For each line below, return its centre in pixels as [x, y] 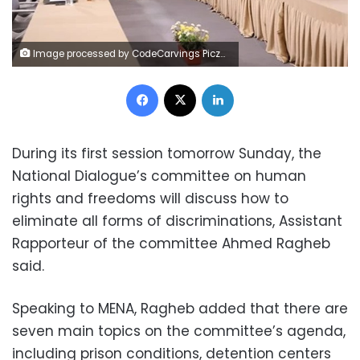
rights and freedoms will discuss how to [150, 199]
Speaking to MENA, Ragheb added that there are [180, 309]
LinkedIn [254, 84]
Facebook [184, 84]
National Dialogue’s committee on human [159, 176]
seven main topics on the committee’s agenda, [179, 331]
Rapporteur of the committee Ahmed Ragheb [171, 244]
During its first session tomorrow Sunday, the [167, 154]
